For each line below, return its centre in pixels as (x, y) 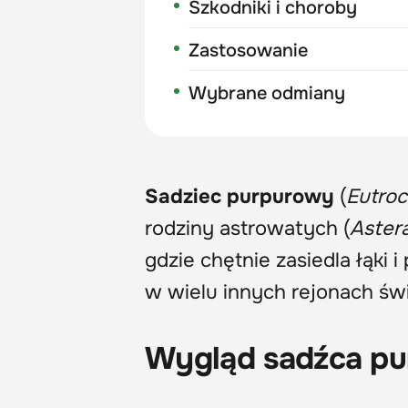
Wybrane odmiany (267, 93)
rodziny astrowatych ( (247, 228)
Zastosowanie (249, 50)
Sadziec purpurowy (240, 196)
